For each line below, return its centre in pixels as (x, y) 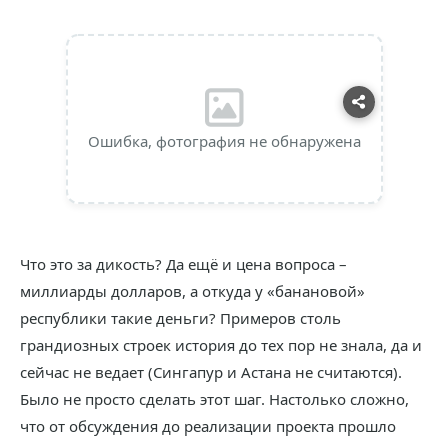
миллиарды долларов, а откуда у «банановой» (192, 291)
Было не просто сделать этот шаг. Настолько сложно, (214, 399)
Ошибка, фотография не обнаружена (224, 141)
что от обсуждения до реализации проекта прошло (208, 426)
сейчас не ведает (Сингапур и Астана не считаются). (211, 372)
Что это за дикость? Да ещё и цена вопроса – (183, 264)
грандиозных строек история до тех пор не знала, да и (221, 345)
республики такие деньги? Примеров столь (180, 318)
